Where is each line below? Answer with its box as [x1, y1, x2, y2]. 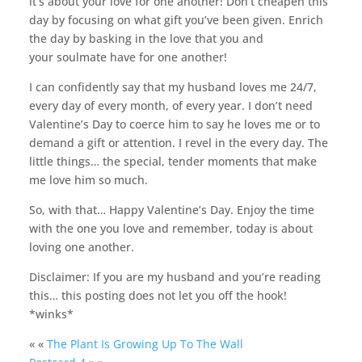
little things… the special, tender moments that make [28, 154, 317, 170]
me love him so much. [28, 172, 148, 188]
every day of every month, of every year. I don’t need [28, 98, 313, 114]
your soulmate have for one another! [28, 49, 227, 65]
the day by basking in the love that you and [28, 31, 263, 47]
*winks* [28, 306, 74, 322]
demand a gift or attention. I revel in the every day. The [28, 135, 328, 151]
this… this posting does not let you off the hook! [28, 288, 287, 304]
